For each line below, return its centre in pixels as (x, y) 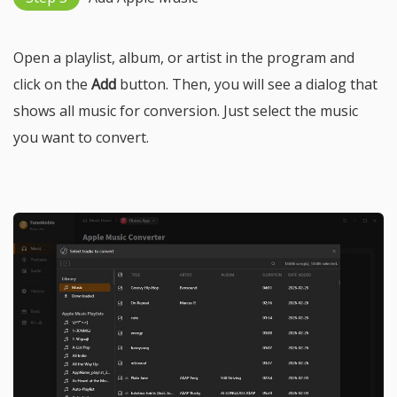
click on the (52, 85)
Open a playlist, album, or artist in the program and (184, 58)
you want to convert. (81, 138)
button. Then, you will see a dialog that (247, 85)
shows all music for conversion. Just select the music (186, 111)
